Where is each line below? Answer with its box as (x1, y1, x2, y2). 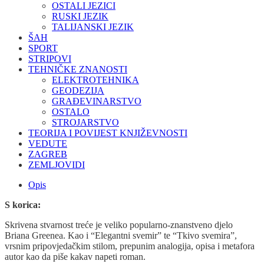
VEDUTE (28, 138, 67, 149)
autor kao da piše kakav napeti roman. (5, 252, 146, 262)
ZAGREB (28, 149, 67, 160)
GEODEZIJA (52, 85, 104, 96)
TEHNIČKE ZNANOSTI (28, 64, 127, 75)
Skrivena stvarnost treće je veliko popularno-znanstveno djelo (5, 220, 233, 230)
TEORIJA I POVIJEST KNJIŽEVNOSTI (28, 128, 187, 138)
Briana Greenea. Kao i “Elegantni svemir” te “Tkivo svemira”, (5, 230, 237, 241)
